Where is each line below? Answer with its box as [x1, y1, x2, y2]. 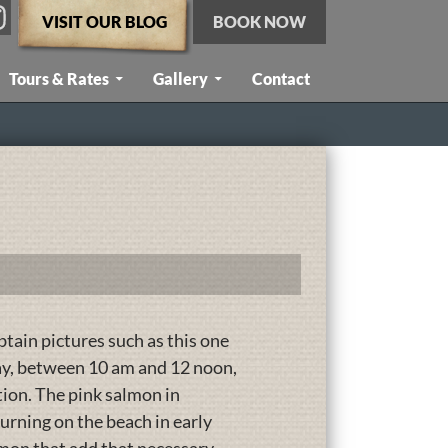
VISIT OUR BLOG [42, 12, 167, 31]
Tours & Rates [9, 69, 109, 88]
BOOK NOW [213, 12, 306, 31]
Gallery [153, 69, 208, 88]
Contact [252, 69, 310, 88]
